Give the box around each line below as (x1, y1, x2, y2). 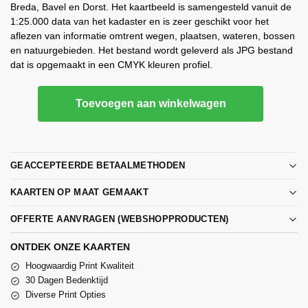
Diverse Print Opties (25, 289, 106, 300)
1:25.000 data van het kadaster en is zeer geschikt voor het (10, 15, 269, 27)
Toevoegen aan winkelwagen (75, 97, 226, 109)
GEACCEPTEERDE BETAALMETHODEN (10, 160, 186, 171)
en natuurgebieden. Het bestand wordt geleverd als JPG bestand (10, 44, 293, 56)
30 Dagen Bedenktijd (25, 275, 108, 286)
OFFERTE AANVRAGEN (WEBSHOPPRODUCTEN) (10, 214, 229, 225)
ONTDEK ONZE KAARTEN (10, 241, 130, 253)
